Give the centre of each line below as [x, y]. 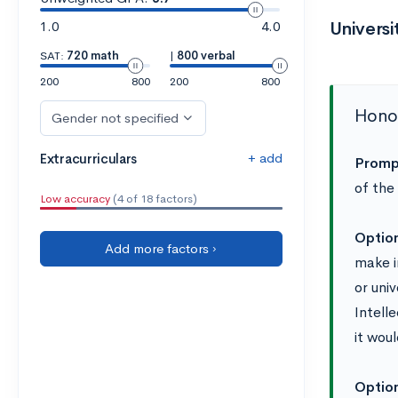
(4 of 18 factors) [154, 199]
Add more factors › [161, 248]
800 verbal [206, 56]
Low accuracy [75, 199]
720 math [93, 56]
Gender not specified [115, 118]
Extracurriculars [89, 159]
